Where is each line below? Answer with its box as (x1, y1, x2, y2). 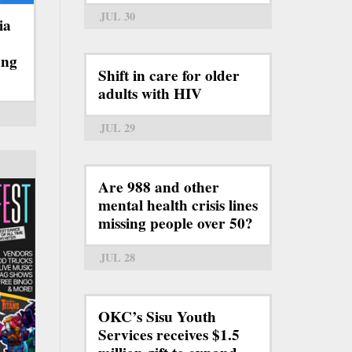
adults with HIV (98, 82, 202, 105)
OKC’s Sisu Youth (98, 306, 216, 328)
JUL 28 (100, 249, 135, 266)
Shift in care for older (98, 64, 240, 87)
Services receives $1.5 (98, 324, 240, 346)
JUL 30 (100, 8, 135, 25)
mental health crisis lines (98, 194, 258, 217)
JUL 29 (100, 119, 135, 137)
